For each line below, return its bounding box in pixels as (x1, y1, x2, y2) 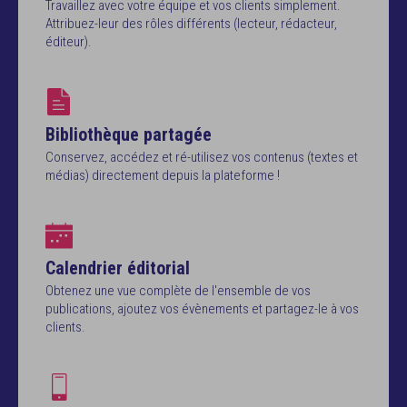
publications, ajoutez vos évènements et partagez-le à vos (45, 301, 359, 317)
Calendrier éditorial (45, 257, 190, 279)
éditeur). (45, 34, 92, 50)
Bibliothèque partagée (45, 124, 212, 145)
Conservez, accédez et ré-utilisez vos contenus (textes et (45, 149, 358, 165)
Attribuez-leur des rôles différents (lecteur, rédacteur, (45, 15, 337, 32)
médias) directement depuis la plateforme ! (45, 167, 280, 184)
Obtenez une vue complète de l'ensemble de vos (45, 283, 311, 299)
